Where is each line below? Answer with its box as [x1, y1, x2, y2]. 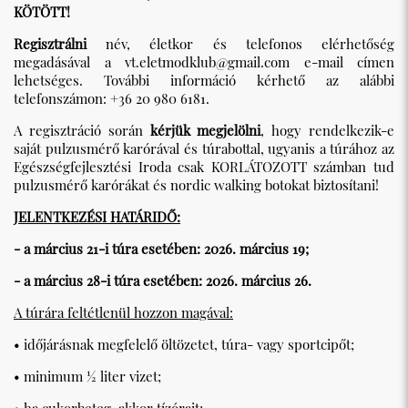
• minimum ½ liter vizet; [14, 366, 161, 385]
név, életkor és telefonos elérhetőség [87, 34, 394, 53]
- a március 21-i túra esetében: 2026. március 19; [14, 239, 309, 258]
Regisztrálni [14, 34, 87, 53]
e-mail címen [290, 52, 394, 71]
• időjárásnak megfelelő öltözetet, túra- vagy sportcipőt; [14, 334, 354, 353]
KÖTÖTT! [14, 2, 70, 21]
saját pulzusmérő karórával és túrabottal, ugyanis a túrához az [14, 138, 394, 158]
